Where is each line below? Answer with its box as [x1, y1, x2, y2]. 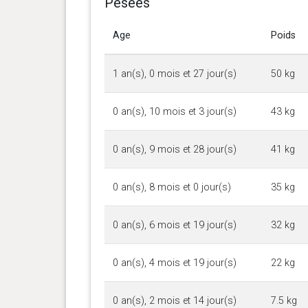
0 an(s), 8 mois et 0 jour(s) [112, 181, 231, 193]
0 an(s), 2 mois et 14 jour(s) [112, 294, 236, 307]
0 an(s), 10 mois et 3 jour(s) [112, 105, 236, 118]
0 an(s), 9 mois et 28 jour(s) [112, 143, 236, 155]
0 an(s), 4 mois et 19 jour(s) [112, 256, 236, 269]
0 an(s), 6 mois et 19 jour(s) [112, 219, 236, 231]
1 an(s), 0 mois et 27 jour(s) [112, 67, 236, 80]
